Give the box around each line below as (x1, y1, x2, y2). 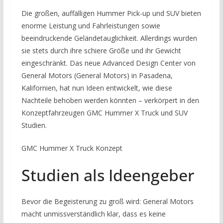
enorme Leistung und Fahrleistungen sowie (21, 21, 160, 31)
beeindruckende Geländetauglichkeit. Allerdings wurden (21, 33, 197, 43)
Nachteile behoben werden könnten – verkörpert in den (21, 96, 199, 106)
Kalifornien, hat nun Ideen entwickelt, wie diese (21, 83, 172, 93)
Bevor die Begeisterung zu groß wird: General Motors (21, 197, 194, 207)
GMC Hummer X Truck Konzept (21, 143, 122, 153)
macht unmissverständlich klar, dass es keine (21, 209, 166, 219)
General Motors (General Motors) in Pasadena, (21, 71, 173, 81)
